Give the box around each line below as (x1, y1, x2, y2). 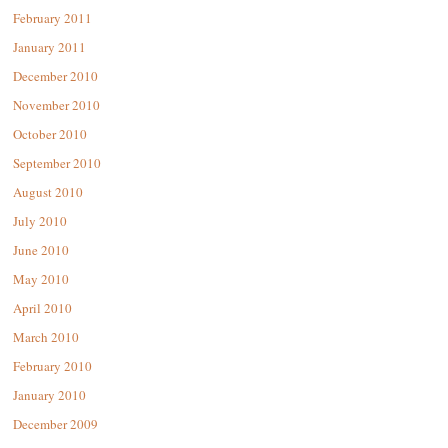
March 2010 (13, 328, 79, 347)
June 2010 (13, 241, 69, 260)
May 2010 (13, 270, 69, 289)
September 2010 (13, 154, 101, 173)
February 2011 (13, 9, 92, 28)
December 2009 (13, 415, 98, 434)
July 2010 (13, 212, 67, 231)
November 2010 (13, 96, 100, 115)
